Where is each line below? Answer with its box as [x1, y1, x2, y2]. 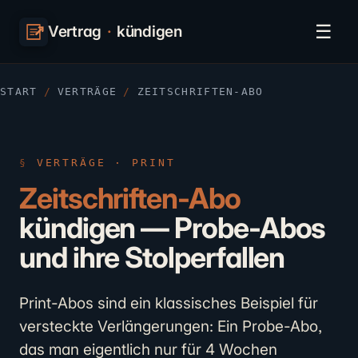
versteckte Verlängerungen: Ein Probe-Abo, [19, 317, 322, 336]
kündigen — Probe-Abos [19, 210, 326, 245]
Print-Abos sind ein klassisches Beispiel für [19, 294, 318, 312]
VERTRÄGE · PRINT [36, 157, 176, 169]
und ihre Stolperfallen [19, 240, 285, 275]
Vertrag [48, 22, 102, 41]
